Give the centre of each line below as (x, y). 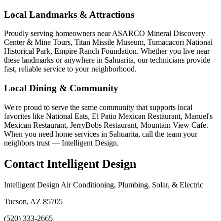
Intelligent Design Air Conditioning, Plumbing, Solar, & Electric (104, 184)
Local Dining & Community (61, 88)
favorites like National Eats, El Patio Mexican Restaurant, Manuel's (108, 116)
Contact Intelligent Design (70, 164)
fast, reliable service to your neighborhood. (70, 69)
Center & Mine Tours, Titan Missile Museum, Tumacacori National (108, 42)
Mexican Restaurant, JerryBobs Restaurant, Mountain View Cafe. (106, 125)
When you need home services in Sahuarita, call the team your (101, 134)
